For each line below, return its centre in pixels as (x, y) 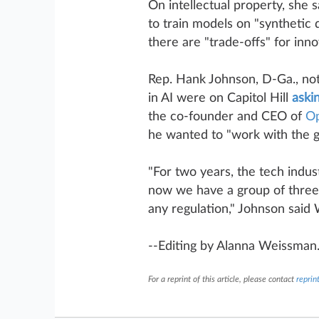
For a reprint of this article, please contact (222, 279)
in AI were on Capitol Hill (220, 98)
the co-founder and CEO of (226, 117)
